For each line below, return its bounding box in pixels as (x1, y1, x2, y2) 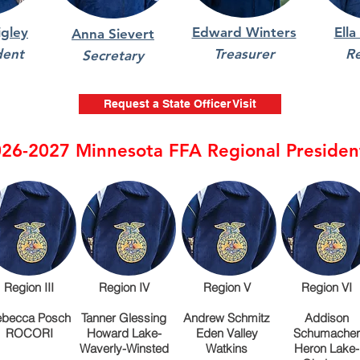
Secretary (82, 47, 144, 63)
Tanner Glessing (81, 310, 166, 325)
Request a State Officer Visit (104, 97, 256, 110)
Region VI (301, 280, 352, 295)
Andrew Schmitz (183, 310, 270, 325)
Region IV (98, 280, 149, 295)
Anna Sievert (72, 26, 154, 42)
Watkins (206, 341, 247, 356)
